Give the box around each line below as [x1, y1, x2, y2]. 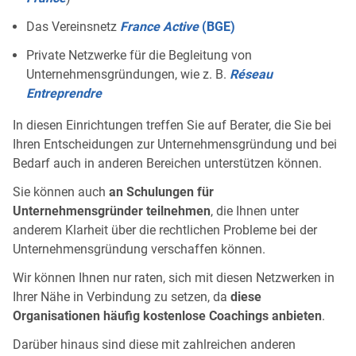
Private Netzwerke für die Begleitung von [26, 48, 252, 64]
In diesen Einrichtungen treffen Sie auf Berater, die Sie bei [13, 118, 331, 133]
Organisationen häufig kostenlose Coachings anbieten [13, 308, 322, 324]
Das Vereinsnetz [26, 19, 120, 35]
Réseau [230, 67, 273, 83]
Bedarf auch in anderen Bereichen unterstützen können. [13, 156, 322, 172]
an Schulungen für [109, 184, 214, 200]
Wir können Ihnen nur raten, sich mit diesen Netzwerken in [13, 270, 335, 286]
